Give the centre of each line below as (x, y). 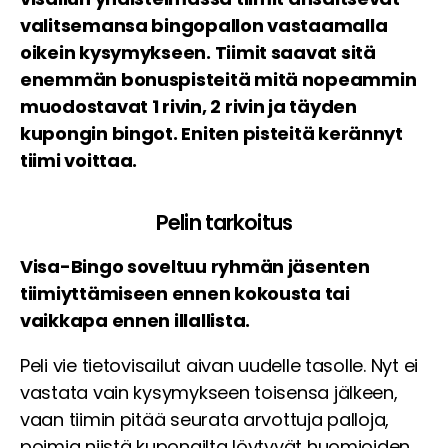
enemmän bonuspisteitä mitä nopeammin (218, 79)
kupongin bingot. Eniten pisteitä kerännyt (211, 133)
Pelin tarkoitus (224, 222)
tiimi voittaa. (79, 160)
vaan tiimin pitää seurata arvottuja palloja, (205, 419)
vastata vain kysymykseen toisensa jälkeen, (209, 392)
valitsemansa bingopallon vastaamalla (204, 25)
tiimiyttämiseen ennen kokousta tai (185, 293)
